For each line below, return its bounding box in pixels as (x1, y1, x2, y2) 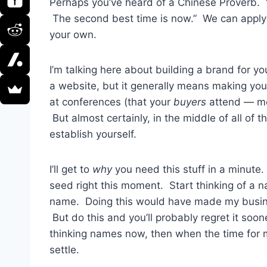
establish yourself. (49, 128, 136, 141)
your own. (49, 29, 97, 41)
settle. (49, 244, 79, 256)
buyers (173, 96, 206, 108)
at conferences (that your (49, 96, 173, 108)
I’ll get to (49, 163, 92, 176)
